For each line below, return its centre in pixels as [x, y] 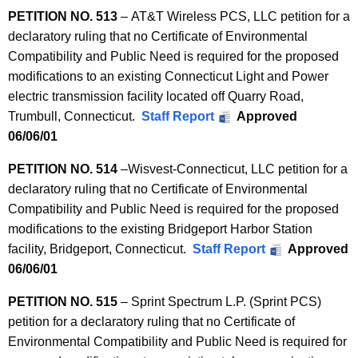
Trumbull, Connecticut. [75, 117]
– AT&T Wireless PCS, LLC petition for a [234, 17]
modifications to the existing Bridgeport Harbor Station [160, 229]
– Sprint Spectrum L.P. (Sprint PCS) [219, 302]
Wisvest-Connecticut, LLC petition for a [238, 169]
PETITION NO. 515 [63, 302]
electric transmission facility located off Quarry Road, [156, 97]
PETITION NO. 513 [63, 17]
